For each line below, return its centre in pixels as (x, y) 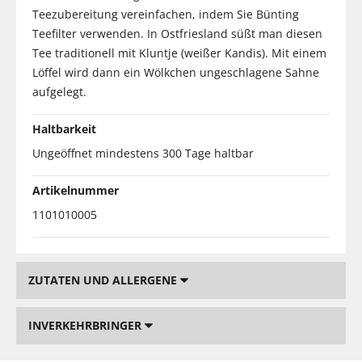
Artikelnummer (76, 190)
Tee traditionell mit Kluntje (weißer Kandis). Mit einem (179, 53)
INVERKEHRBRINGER (86, 325)
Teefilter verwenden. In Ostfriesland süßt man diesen (177, 33)
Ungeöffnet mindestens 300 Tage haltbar (143, 153)
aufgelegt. (59, 91)
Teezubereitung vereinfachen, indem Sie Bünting (166, 14)
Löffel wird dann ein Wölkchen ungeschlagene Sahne (176, 72)
